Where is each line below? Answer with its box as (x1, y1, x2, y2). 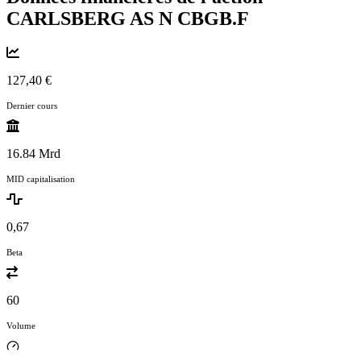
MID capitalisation (6, 173, 75, 184)
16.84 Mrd (6, 146, 60, 160)
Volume (6, 320, 35, 330)
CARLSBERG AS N (6, 7, 177, 29)
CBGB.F (177, 7, 249, 29)
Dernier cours (6, 100, 57, 110)
